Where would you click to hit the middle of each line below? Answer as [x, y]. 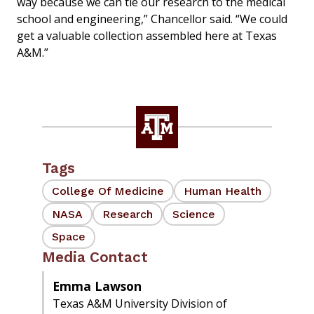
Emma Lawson [97, 286]
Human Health [223, 191]
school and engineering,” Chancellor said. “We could [152, 19]
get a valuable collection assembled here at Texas [147, 36]
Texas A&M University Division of [140, 303]
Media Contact [95, 257]
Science [194, 214]
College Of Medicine [108, 191]
